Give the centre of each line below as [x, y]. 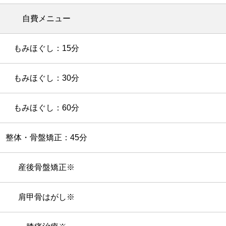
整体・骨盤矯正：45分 [46, 137]
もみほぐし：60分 [46, 108]
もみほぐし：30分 [46, 78]
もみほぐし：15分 [46, 48]
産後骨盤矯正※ [46, 167]
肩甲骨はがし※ [46, 197]
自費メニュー [46, 18]
